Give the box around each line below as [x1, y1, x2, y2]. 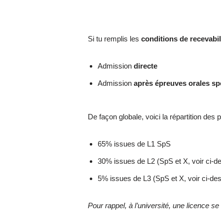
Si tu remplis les [88, 34, 142, 43]
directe [134, 61, 158, 70]
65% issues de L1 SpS [98, 139, 171, 148]
